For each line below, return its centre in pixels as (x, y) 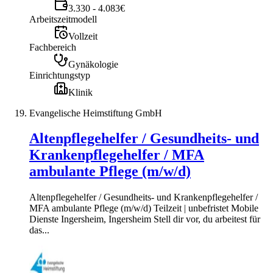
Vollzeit (83, 36)
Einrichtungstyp (60, 75)
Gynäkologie (93, 64)
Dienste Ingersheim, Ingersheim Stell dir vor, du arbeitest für (145, 219)
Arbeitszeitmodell (63, 19)
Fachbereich (53, 47)
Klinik (80, 92)
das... (39, 230)
